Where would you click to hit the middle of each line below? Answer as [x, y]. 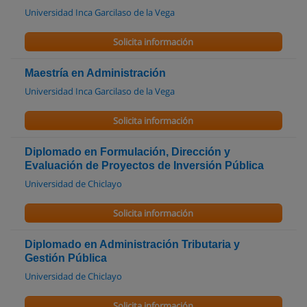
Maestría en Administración [95, 73]
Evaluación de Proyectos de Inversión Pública [144, 166]
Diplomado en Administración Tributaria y [132, 245]
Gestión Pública [66, 258]
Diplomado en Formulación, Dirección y [127, 152]
